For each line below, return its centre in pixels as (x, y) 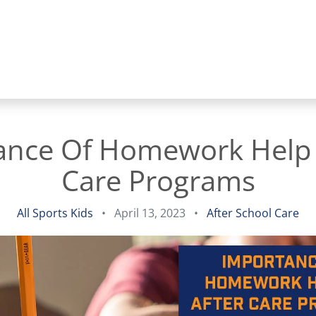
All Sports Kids (55, 213)
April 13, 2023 (151, 213)
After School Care (253, 213)
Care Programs (158, 180)
